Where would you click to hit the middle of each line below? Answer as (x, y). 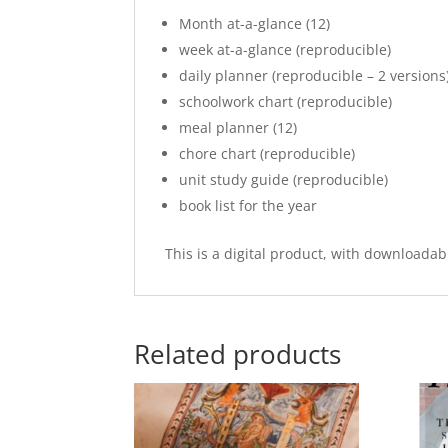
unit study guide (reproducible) (284, 180)
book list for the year (248, 206)
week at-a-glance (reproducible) (285, 50)
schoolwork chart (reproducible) (286, 102)
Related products (238, 354)
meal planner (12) (238, 128)
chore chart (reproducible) (267, 154)
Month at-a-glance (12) (255, 24)
